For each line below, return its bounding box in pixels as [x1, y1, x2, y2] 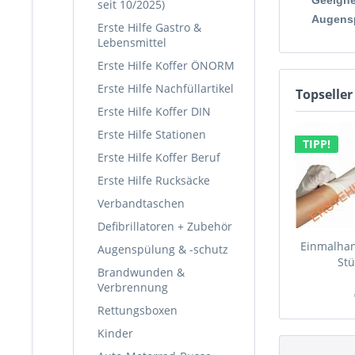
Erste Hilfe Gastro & [97, 20, 201, 35]
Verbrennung [97, 280, 168, 295]
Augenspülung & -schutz [97, 242, 228, 257]
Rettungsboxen [97, 303, 177, 318]
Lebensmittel [97, 35, 166, 50]
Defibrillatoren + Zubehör [97, 219, 232, 234]
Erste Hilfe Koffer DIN [97, 104, 211, 119]
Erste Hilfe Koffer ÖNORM [97, 58, 235, 73]
